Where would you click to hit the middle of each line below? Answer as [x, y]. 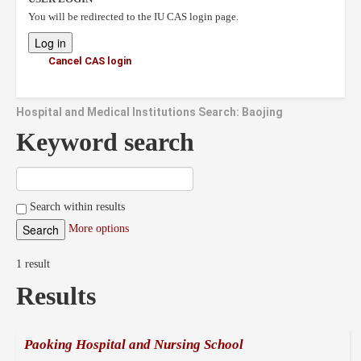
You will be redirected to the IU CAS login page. [133, 17]
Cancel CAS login [90, 61]
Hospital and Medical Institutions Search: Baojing [149, 112]
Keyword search [105, 142]
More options [99, 229]
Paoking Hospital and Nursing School [134, 344]
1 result [33, 264]
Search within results [76, 207]
